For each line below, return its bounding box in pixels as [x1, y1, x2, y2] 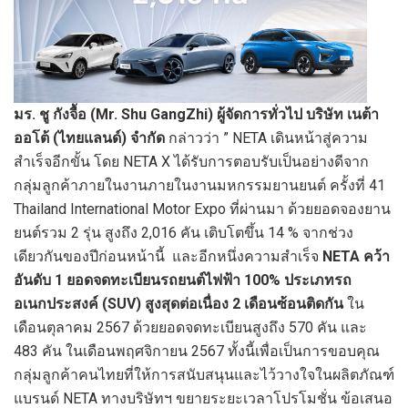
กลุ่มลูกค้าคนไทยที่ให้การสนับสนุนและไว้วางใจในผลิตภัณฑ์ [14, 366, 394, 384]
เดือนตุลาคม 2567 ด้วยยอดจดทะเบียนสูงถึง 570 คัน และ [14, 319, 367, 337]
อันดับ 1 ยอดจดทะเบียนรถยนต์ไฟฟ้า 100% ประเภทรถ [14, 271, 352, 290]
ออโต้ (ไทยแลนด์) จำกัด [14, 129, 165, 148]
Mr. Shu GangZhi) [96, 106, 217, 124]
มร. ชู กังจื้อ [14, 106, 90, 124]
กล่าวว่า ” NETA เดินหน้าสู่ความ [165, 129, 368, 148]
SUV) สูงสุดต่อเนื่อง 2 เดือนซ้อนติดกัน [107, 295, 343, 313]
